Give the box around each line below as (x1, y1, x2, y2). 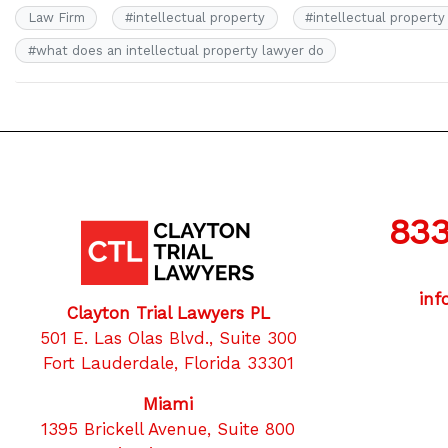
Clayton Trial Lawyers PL (66, 302, 270, 323)
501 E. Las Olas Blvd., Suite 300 (39, 327, 297, 348)
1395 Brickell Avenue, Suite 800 (41, 418, 295, 439)
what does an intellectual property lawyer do (35, 42, 324, 58)
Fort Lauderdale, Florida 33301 (42, 352, 294, 373)
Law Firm (27, 10, 85, 26)
